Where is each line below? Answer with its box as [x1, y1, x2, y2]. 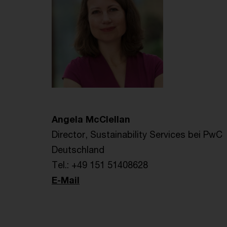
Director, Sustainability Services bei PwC [52, 129, 222, 140]
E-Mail [52, 174, 80, 185]
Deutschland [52, 144, 104, 155]
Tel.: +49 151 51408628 [52, 159, 148, 170]
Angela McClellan [52, 113, 130, 125]
